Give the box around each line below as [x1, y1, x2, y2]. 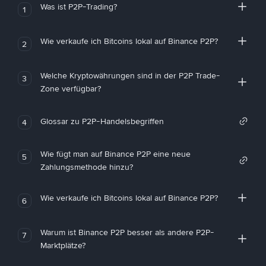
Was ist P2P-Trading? [40, 1, 117, 12]
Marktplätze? [40, 240, 85, 251]
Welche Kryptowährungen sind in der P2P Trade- [40, 70, 220, 81]
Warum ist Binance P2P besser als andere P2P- [40, 227, 214, 237]
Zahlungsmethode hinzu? [40, 161, 133, 172]
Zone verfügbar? [40, 83, 101, 94]
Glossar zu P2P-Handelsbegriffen [40, 116, 164, 126]
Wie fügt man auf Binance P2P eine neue [40, 148, 191, 159]
